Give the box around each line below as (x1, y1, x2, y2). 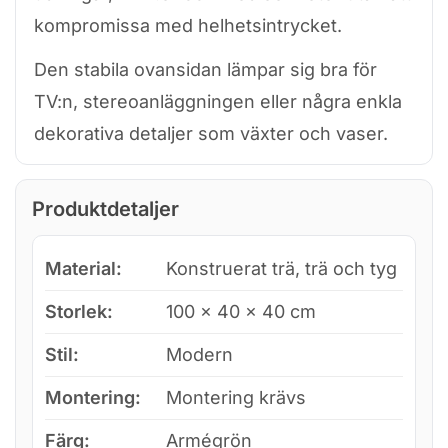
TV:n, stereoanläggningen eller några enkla (34, 90, 402, 112)
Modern (166, 343, 233, 365)
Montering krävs (166, 386, 306, 408)
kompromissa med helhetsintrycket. (34, 14, 342, 36)
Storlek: (45, 300, 113, 322)
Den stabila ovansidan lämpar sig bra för (34, 58, 377, 80)
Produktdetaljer (32, 196, 179, 221)
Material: (45, 257, 122, 279)
